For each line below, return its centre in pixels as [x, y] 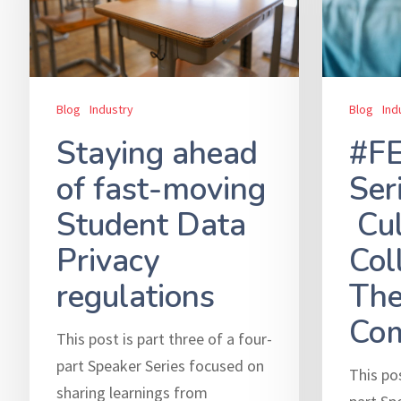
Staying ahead [157, 153]
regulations [135, 296]
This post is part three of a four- [164, 338]
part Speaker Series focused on [160, 365]
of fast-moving [161, 189]
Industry [111, 109]
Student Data [151, 225]
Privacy [107, 260]
